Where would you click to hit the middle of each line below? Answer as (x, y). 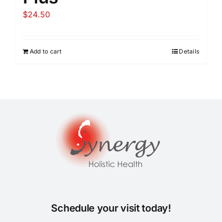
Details (189, 51)
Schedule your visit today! (111, 208)
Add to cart (46, 51)
